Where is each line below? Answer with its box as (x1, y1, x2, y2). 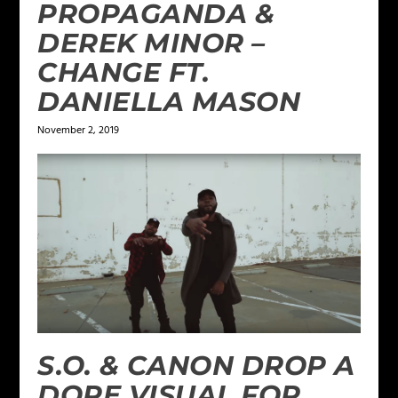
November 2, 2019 (37, 122, 120, 140)
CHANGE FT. (37, 56, 211, 90)
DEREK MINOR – (37, 27, 266, 60)
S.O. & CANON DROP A (37, 348, 355, 382)
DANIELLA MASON (37, 85, 301, 119)
